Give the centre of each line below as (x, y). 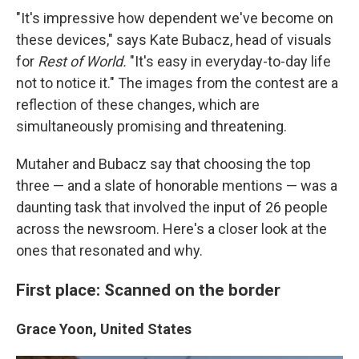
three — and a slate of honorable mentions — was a (177, 186)
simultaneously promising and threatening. (151, 126)
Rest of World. (84, 61)
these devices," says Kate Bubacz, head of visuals (174, 40)
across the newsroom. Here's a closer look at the (171, 229)
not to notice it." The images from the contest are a (177, 83)
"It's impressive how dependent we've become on (175, 18)
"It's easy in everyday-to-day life (230, 61)
